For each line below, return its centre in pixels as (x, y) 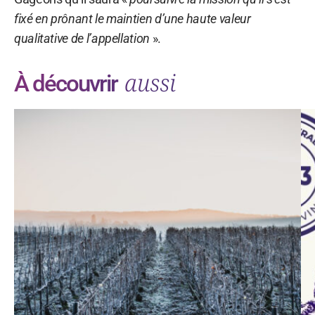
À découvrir (68, 83)
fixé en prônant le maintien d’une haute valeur (133, 18)
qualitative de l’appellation (82, 38)
